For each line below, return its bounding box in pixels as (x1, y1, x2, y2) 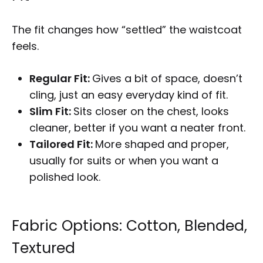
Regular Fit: (29, 71, 92, 86)
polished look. (29, 170, 100, 185)
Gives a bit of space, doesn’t (92, 71, 242, 86)
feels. (12, 39, 39, 54)
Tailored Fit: (29, 137, 95, 152)
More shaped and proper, (95, 137, 229, 152)
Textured (12, 238, 75, 259)
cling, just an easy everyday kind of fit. (29, 87, 228, 103)
